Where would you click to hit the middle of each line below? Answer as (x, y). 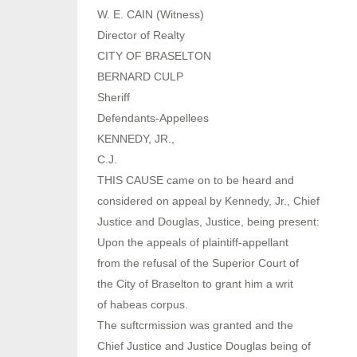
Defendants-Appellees (153, 118)
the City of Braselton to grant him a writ (195, 283)
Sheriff (114, 97)
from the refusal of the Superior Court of (198, 263)
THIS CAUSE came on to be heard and (196, 180)
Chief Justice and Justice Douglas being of (204, 345)
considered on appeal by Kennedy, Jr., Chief (208, 200)
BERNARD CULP (140, 76)
